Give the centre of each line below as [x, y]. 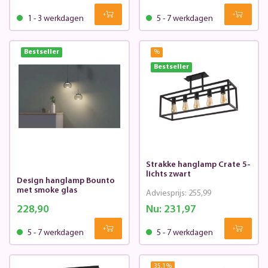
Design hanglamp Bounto [66, 181]
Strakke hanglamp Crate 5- [198, 165]
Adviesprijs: [167, 194]
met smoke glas [47, 191]
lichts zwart [168, 175]
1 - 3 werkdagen [54, 19]
